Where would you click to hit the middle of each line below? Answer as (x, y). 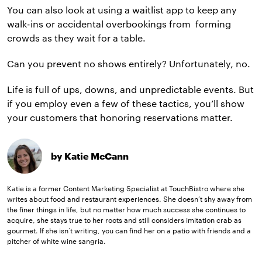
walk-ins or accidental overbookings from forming (119, 24)
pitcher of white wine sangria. (56, 241)
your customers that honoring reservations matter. (121, 118)
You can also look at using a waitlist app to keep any (122, 10)
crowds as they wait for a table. (76, 38)
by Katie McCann (90, 156)
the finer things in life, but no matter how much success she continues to (126, 210)
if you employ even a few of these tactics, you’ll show (126, 104)
